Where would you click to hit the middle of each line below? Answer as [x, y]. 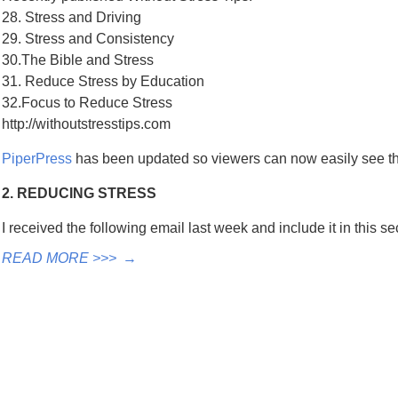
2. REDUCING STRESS [79, 193]
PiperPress [37, 159]
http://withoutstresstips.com [86, 124]
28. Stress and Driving [72, 17]
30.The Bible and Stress [78, 60]
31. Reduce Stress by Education [103, 81]
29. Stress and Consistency [88, 39]
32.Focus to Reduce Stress [87, 103]
